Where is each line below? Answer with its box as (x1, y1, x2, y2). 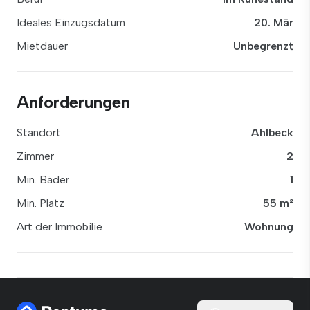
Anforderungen (17, 92, 130, 112)
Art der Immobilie (17, 220, 102, 233)
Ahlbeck (251, 126, 293, 139)
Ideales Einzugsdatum (17, 16, 125, 29)
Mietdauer (17, 39, 68, 53)
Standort (17, 126, 61, 139)
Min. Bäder (17, 173, 69, 186)
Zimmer (17, 149, 54, 163)
